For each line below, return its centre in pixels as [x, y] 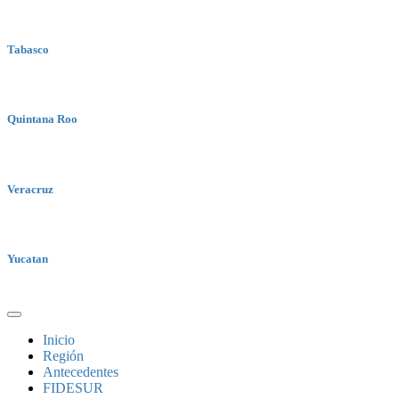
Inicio [59, 340]
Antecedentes [81, 372]
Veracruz [30, 189]
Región [63, 356]
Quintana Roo [42, 119]
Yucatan [28, 258]
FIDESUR [73, 388]
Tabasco [28, 49]
